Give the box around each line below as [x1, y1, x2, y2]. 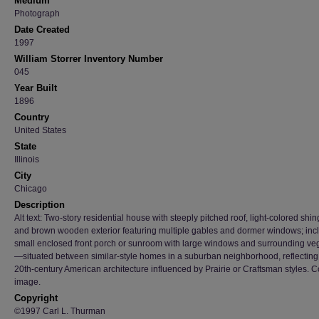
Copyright [14, 293, 58, 303]
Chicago [14, 184, 47, 194]
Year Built [14, 83, 57, 93]
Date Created [14, 24, 70, 35]
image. [14, 277, 41, 287]
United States [14, 125, 66, 135]
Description [14, 199, 65, 210]
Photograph [14, 9, 60, 19]
